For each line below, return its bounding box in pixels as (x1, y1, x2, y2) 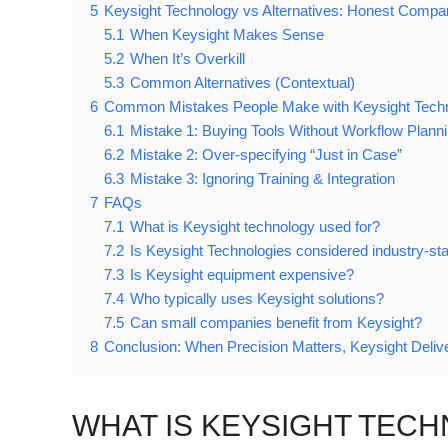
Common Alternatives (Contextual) (130, 74, 355, 92)
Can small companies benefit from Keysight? (130, 314, 422, 332)
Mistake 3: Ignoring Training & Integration (130, 170, 395, 188)
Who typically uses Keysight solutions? (130, 290, 384, 308)
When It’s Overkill (130, 50, 245, 68)
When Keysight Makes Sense (130, 26, 324, 44)
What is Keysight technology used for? (130, 218, 380, 236)
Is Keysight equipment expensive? (130, 266, 354, 284)
